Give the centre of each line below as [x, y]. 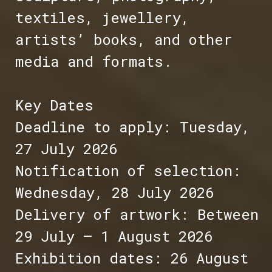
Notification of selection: [128, 171]
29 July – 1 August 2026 [114, 236]
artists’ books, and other [124, 40]
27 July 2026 [66, 149]
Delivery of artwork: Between [137, 215]
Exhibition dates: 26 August [131, 258]
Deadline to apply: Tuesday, [132, 127]
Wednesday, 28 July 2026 [114, 193]
